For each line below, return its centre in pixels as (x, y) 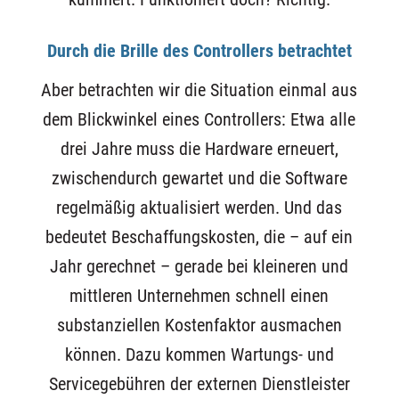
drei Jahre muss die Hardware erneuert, (199, 149)
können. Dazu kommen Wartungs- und (199, 354)
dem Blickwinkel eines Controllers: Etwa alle (199, 119)
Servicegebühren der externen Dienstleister (199, 384)
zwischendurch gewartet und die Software (199, 178)
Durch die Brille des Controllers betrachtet (199, 51)
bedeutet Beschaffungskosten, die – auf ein (199, 237)
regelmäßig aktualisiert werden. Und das (199, 208)
